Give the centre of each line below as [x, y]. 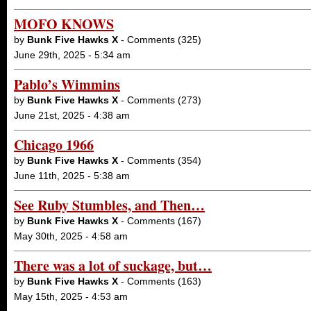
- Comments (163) [160, 281]
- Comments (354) [160, 160]
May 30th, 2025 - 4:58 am [71, 236]
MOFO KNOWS [64, 24]
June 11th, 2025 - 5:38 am [72, 176]
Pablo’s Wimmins [67, 84]
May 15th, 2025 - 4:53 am [71, 296]
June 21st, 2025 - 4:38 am [72, 115]
